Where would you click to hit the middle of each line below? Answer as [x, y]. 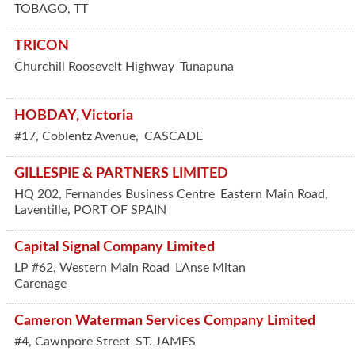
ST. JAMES [166, 342]
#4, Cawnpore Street [72, 342]
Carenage [40, 284]
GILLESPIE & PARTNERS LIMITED [121, 173]
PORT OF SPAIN [120, 210]
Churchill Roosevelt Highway [94, 67]
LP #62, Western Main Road [92, 268]
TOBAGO [41, 9]
